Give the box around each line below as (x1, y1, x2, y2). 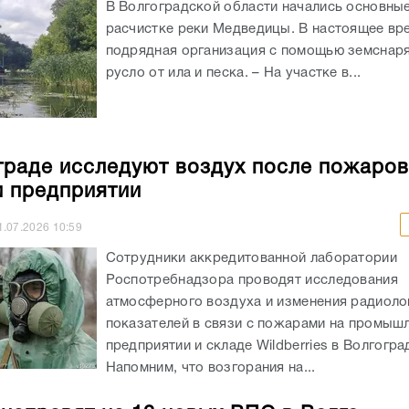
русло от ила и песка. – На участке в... (105, 66, 362, 79)
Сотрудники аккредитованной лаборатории (105, 251, 397, 265)
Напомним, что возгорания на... (105, 361, 316, 374)
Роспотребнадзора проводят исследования (105, 273, 398, 287)
